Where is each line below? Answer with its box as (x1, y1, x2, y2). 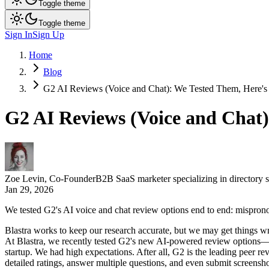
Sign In (5, 29, 32, 40)
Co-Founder (49, 173, 95, 184)
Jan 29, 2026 (5, 184, 53, 195)
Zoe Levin (5, 173, 44, 184)
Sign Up (32, 29, 64, 40)
